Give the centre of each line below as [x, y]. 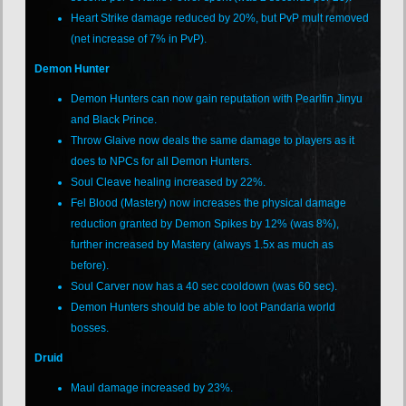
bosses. [90, 328]
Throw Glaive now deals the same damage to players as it [213, 140]
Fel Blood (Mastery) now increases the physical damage [209, 203]
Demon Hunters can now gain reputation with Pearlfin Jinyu [217, 98]
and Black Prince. [114, 119]
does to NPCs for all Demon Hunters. [162, 161]
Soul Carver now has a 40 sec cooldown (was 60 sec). [204, 286]
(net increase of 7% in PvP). [139, 39]
